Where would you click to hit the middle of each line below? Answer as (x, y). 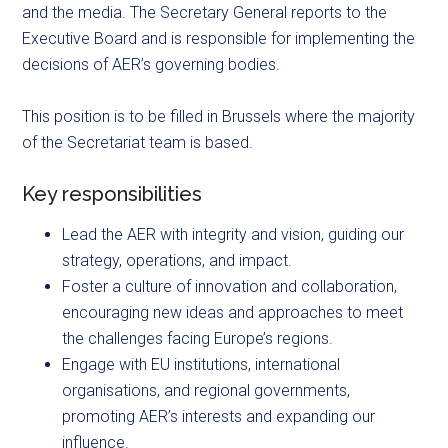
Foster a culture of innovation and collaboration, (230, 287)
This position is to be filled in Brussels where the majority (219, 117)
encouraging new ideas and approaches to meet (233, 313)
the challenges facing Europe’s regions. (198, 339)
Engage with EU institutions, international (201, 365)
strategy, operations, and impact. (177, 261)
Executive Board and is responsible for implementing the (219, 39)
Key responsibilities (112, 194)
